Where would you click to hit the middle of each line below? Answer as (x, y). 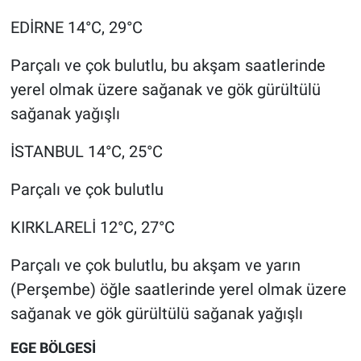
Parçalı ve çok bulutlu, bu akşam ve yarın (155, 266)
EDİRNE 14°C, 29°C (76, 28)
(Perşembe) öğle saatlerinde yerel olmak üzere (178, 290)
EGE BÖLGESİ (53, 348)
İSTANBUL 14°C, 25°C (86, 152)
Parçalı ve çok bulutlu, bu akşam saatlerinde (168, 66)
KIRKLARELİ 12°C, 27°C (92, 228)
